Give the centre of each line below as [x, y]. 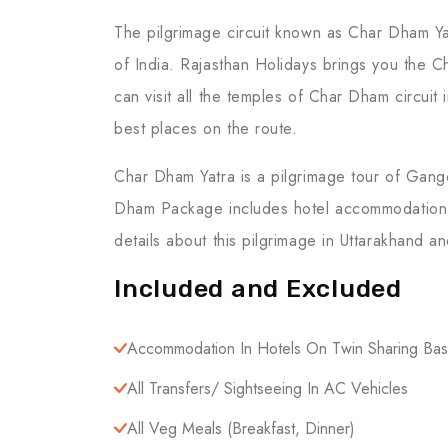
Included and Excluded [258, 288]
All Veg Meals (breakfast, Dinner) [241, 428]
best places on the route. [206, 128]
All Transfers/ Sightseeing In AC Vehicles [267, 388]
